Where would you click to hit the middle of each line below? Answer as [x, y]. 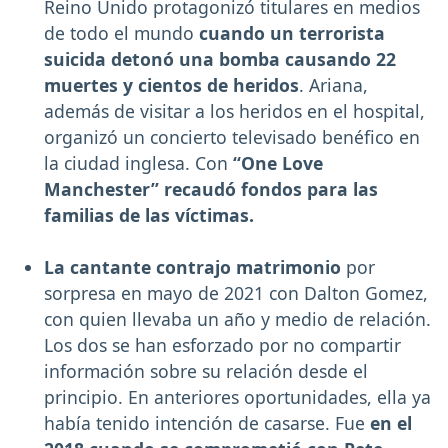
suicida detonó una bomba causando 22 [220, 59]
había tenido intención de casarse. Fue [207, 423]
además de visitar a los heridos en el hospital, [234, 111]
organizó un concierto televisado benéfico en [232, 137]
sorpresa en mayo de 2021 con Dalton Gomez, [236, 293]
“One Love [278, 163]
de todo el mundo [121, 33]
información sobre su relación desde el [206, 371]
